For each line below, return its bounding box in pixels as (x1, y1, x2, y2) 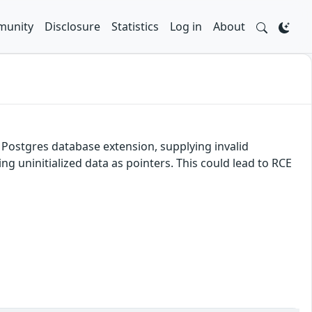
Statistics (111, 19, 159, 34)
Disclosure (45, 19, 100, 34)
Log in (170, 19, 202, 34)
